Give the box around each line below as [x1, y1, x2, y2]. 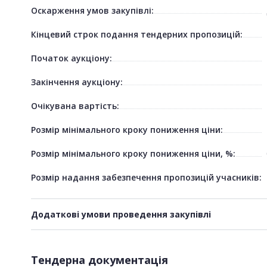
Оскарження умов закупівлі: [31, 4, 154, 16]
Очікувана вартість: [31, 100, 119, 111]
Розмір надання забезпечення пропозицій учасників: [31, 171, 262, 183]
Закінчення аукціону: [31, 76, 123, 88]
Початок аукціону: [31, 52, 112, 64]
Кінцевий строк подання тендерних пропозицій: [31, 28, 243, 40]
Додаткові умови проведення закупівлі [31, 208, 211, 220]
